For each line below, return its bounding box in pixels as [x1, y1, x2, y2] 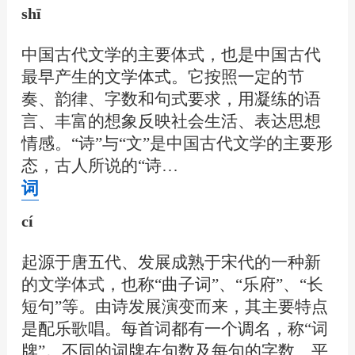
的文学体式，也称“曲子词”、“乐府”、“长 [21, 276, 323, 294]
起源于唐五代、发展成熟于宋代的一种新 [21, 254, 321, 272]
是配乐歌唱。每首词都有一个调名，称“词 [21, 320, 328, 338]
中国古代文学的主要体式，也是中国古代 [21, 45, 321, 63]
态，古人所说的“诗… [21, 156, 178, 174]
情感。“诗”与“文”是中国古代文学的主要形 [21, 134, 333, 152]
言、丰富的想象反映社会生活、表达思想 [21, 112, 321, 130]
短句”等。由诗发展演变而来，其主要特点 [21, 298, 328, 316]
